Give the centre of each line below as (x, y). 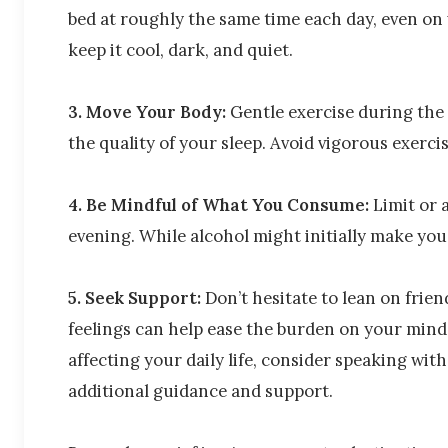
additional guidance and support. (200, 390)
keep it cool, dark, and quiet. (180, 49)
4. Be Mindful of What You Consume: (220, 204)
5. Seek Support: (136, 297)
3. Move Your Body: (149, 111)
